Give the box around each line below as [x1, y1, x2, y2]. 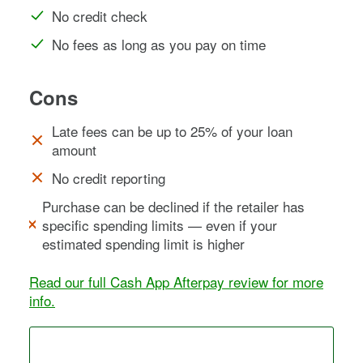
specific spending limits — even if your [42, 214, 278, 235]
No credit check [52, 5, 147, 26]
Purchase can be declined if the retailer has [42, 195, 305, 216]
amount [51, 139, 96, 160]
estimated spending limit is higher [42, 233, 246, 254]
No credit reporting [52, 167, 165, 188]
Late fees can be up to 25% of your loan [51, 120, 293, 141]
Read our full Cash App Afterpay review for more [29, 271, 323, 292]
